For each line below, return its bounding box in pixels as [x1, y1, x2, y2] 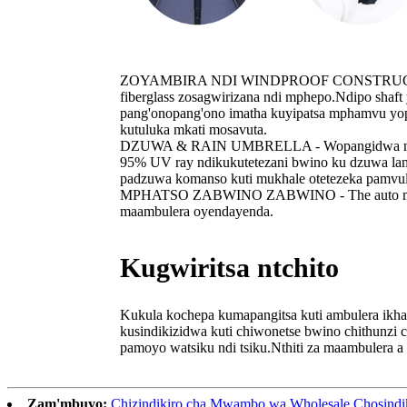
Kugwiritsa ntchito [120, 253, 339, 283]
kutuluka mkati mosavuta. [120, 122, 267, 138]
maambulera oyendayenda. [120, 203, 273, 220]
